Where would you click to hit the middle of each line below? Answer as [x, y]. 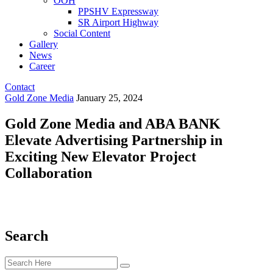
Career [42, 66]
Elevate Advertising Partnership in [114, 140]
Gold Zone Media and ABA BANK [113, 123]
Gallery [44, 44]
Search [27, 236]
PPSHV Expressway [118, 11]
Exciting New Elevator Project [101, 156]
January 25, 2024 [109, 98]
